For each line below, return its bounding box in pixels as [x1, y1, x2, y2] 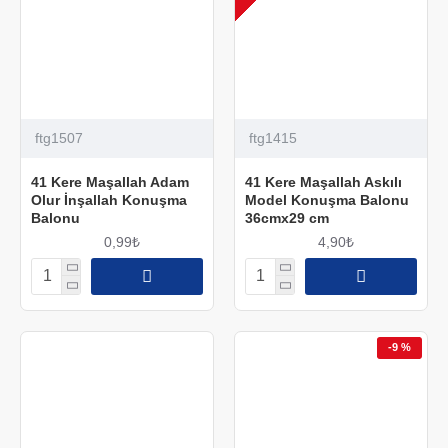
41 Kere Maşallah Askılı [244, 173, 402, 190]
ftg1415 [248, 129, 297, 146]
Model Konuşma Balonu [244, 191, 409, 208]
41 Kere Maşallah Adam [31, 173, 189, 190]
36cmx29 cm [244, 209, 329, 226]
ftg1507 [35, 129, 83, 146]
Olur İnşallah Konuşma [31, 191, 187, 208]
